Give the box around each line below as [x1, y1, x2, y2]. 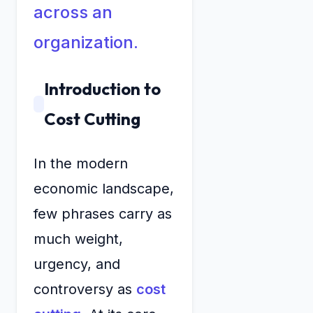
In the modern [34, 155, 128, 173]
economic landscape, [34, 180, 174, 198]
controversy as [34, 281, 136, 298]
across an [34, 2, 112, 23]
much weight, [34, 231, 123, 248]
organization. [34, 32, 138, 53]
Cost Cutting [43, 108, 140, 130]
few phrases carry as [34, 205, 172, 223]
